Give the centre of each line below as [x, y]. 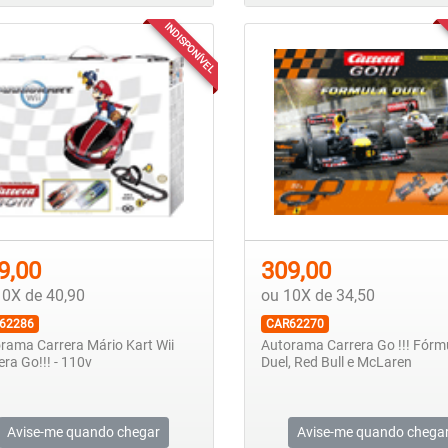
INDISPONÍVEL [189, 47]
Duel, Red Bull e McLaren [336, 362]
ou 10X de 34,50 [317, 295]
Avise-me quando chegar [84, 431]
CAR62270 [294, 323]
